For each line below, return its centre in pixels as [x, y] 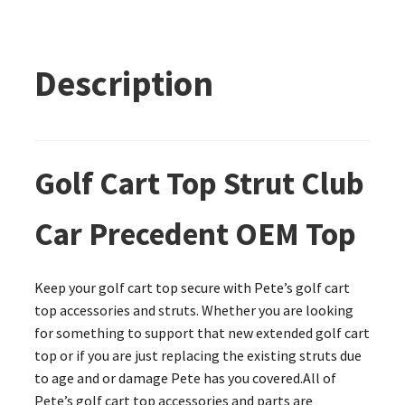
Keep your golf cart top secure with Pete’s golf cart [192, 288]
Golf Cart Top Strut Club [199, 184]
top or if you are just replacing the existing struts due [198, 356]
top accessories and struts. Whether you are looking [193, 311]
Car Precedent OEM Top [195, 235]
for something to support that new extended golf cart [202, 333]
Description [123, 84]
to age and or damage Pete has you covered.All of [185, 378]
